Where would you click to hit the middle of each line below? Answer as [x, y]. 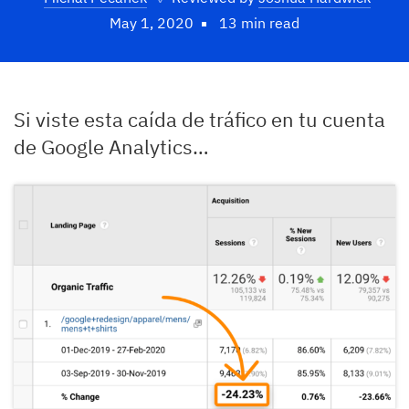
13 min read [259, 23]
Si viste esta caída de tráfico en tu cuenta [199, 119]
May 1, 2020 [152, 23]
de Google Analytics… [111, 147]
